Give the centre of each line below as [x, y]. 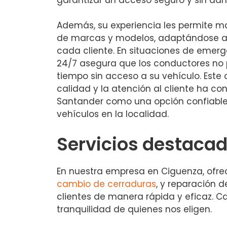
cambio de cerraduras [106, 184]
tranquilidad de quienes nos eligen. [134, 209]
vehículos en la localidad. [113, 114]
